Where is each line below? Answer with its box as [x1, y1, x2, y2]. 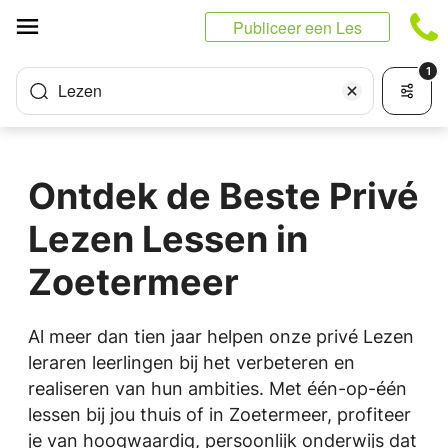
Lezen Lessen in [28, 217, 308, 261]
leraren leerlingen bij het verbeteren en [28, 352, 355, 373]
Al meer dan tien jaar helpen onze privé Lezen [28, 326, 414, 347]
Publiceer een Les [233, 16, 362, 39]
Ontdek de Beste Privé [28, 174, 419, 218]
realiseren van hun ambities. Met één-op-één [28, 378, 407, 399]
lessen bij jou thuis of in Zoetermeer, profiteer [28, 404, 411, 425]
